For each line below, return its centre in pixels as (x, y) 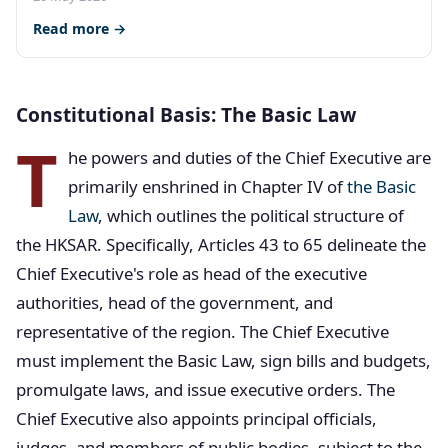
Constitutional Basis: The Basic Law (186, 114)
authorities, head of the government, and (174, 302)
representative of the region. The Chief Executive (202, 331)
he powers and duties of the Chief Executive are (249, 157)
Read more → (79, 28)
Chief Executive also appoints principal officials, (196, 418)
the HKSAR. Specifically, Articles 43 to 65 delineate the (221, 244)
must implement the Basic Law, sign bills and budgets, (223, 360)
